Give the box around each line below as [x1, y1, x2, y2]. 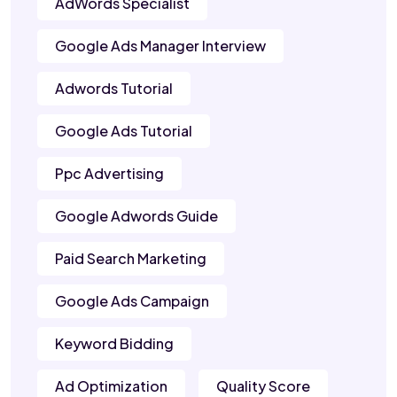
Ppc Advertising [55, 164, 164, 183]
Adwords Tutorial [55, 79, 173, 98]
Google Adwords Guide [55, 206, 218, 226]
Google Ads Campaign [55, 292, 209, 311]
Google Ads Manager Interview [55, 36, 266, 56]
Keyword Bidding [55, 334, 174, 354]
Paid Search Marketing [55, 249, 206, 269]
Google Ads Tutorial [55, 121, 192, 141]
